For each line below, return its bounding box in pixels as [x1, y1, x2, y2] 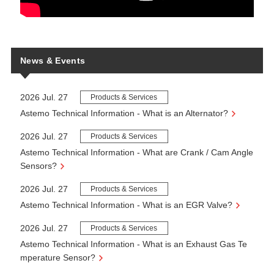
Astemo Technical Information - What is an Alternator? [20, 108, 228, 118]
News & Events [20, 55, 86, 65]
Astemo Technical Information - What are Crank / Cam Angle [20, 147, 253, 157]
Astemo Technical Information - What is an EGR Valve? [20, 199, 232, 210]
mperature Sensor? [20, 252, 95, 262]
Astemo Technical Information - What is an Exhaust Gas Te [20, 239, 247, 249]
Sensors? [20, 160, 57, 171]
